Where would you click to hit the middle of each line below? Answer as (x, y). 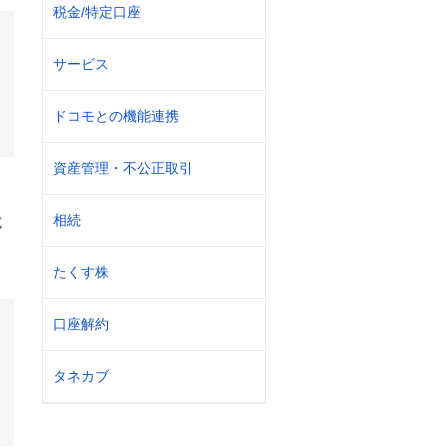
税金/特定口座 (97, 12)
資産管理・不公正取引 (123, 168)
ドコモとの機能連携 (116, 116)
